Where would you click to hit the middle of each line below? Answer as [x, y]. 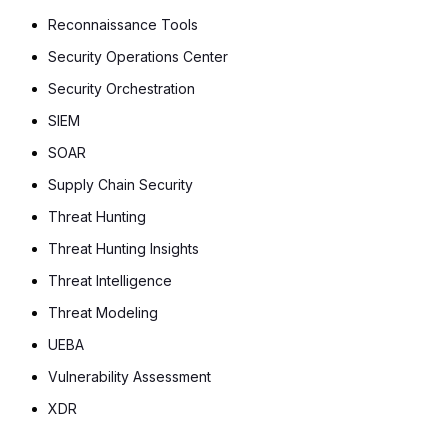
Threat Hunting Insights [124, 249]
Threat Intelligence [110, 281]
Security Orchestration [122, 89]
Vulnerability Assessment [130, 377]
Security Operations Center [138, 57]
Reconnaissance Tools [123, 25]
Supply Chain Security [121, 185]
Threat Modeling [103, 313]
